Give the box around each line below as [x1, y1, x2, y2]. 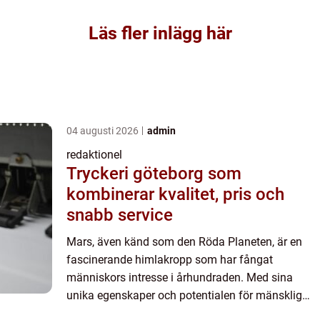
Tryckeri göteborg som [66, 164, 241, 184]
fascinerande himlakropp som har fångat [66, 253, 273, 266]
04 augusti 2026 [66, 125, 141, 136]
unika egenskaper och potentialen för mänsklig [66, 289, 302, 302]
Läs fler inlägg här [88, 23, 232, 44]
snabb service [66, 205, 173, 225]
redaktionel [66, 148, 122, 161]
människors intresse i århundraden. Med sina [66, 271, 293, 284]
